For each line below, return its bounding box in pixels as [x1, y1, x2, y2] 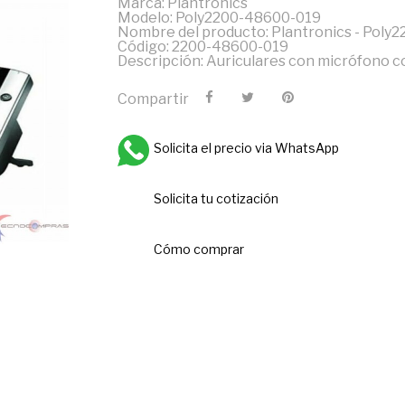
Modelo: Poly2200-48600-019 [117, 9, 321, 26]
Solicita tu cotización [153, 191, 278, 206]
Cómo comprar [153, 241, 244, 257]
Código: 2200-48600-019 [117, 38, 288, 55]
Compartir [117, 89, 189, 108]
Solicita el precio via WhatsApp [153, 140, 339, 155]
